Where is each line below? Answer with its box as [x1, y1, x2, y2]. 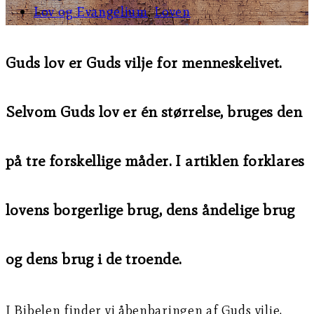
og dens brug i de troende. [6, 250, 182, 269]
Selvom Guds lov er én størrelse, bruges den [6, 102, 303, 122]
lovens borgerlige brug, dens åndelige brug [6, 200, 295, 220]
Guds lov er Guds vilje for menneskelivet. [6, 53, 282, 73]
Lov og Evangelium [34, 4, 148, 20]
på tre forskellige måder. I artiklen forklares [6, 151, 305, 171]
